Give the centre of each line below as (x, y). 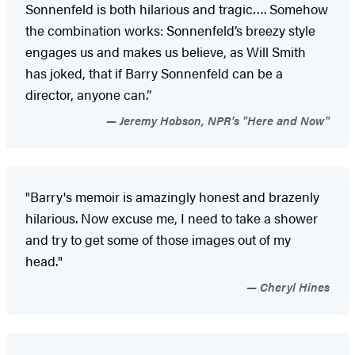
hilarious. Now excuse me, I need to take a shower (172, 218)
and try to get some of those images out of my (158, 239)
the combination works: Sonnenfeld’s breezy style (170, 30)
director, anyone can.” (88, 94)
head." (44, 260)
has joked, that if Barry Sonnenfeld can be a (154, 73)
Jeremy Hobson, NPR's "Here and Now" (223, 120)
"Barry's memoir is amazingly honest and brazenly (172, 196)
